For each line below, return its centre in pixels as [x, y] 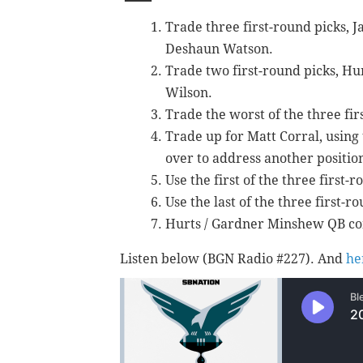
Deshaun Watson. [219, 49]
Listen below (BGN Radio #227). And [233, 259]
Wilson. [189, 93]
